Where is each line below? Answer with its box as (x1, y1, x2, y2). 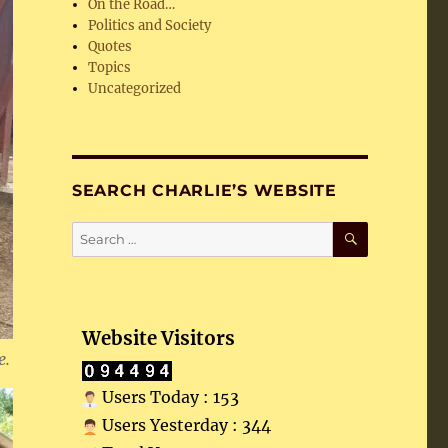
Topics (88, 59, 132, 76)
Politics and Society (88, 17, 212, 34)
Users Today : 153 (97, 387, 239, 407)
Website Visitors (81, 327, 235, 350)
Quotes (88, 38, 133, 55)
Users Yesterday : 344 (97, 415, 271, 435)
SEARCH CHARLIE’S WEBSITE (71, 181, 337, 200)
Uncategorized (88, 80, 182, 97)
